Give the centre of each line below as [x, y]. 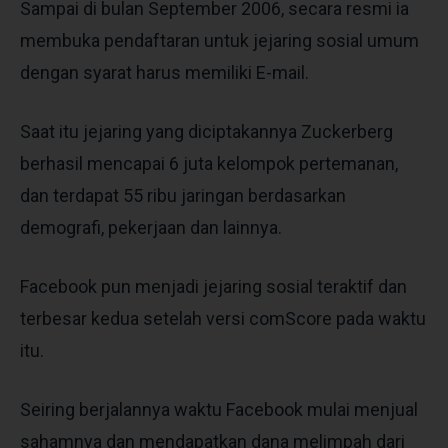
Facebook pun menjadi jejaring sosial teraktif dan [213, 286]
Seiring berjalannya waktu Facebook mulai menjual [219, 409]
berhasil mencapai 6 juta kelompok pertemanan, [209, 163]
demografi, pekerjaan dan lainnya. [151, 227]
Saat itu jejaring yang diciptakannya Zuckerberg [206, 131]
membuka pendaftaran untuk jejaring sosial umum [219, 40]
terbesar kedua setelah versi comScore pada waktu [223, 318]
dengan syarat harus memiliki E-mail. [164, 72]
